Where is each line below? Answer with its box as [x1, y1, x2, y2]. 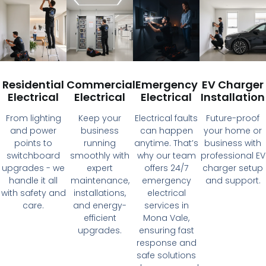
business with [204, 137, 261, 149]
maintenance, [70, 174, 129, 186]
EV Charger [202, 77, 264, 92]
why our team [137, 149, 196, 161]
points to [14, 137, 52, 149]
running [84, 137, 116, 149]
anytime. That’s [134, 137, 198, 149]
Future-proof [206, 112, 259, 124]
